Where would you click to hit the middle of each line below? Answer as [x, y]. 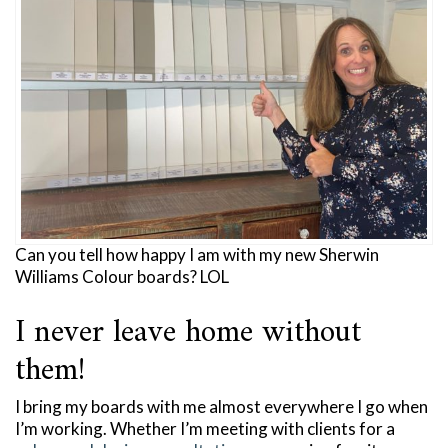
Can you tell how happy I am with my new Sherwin [197, 255]
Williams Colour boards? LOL [122, 277]
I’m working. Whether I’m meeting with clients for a [205, 429]
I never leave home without [188, 333]
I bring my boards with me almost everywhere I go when [221, 407]
